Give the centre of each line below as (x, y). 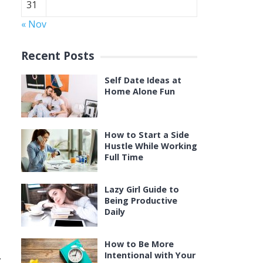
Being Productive (141, 200)
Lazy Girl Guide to (142, 189)
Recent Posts (58, 55)
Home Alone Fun (140, 91)
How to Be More (139, 244)
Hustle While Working (151, 146)
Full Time (124, 157)
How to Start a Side (147, 135)
